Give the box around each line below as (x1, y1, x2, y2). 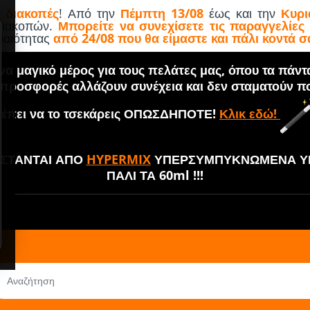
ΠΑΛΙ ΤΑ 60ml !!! (107, 167, 203, 183)
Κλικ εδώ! (219, 104, 280, 122)
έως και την (203, 5, 281, 21)
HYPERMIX (86, 151, 151, 167)
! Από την (59, 5, 121, 21)
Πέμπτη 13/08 (120, 5, 204, 21)
